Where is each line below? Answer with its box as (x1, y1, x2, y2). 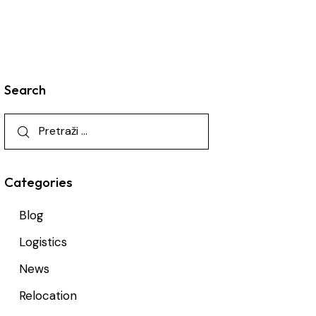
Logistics (18, 233, 67, 250)
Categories (4, 173, 73, 190)
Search (4, 81, 47, 99)
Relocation (18, 287, 77, 303)
